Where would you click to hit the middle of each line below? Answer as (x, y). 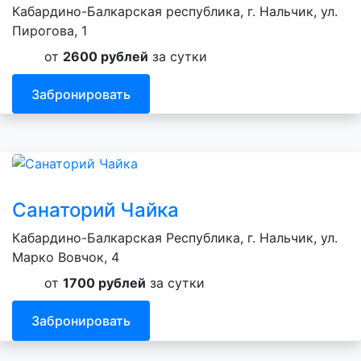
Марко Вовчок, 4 (66, 257)
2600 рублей (106, 56)
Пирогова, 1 (50, 30)
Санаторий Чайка (95, 210)
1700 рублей (104, 283)
